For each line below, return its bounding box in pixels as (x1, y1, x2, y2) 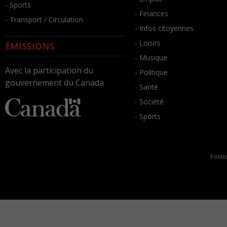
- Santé (135, 82, 158, 92)
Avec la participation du (5, 64, 93, 76)
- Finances (135, 9, 168, 18)
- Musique (135, 53, 167, 62)
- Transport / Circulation (5, 15, 83, 24)
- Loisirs (135, 38, 161, 48)
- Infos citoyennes (135, 23, 194, 33)
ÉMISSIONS (5, 40, 55, 52)
